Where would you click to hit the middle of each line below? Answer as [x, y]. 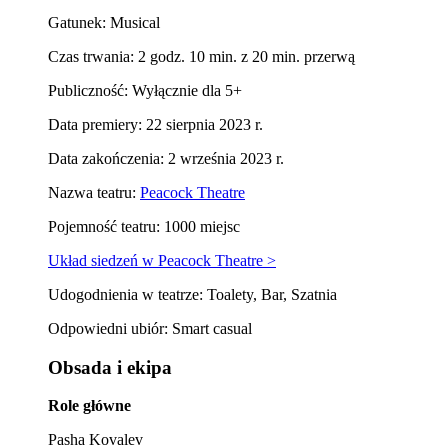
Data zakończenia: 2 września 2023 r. [166, 158]
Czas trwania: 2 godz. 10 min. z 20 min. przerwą [201, 56]
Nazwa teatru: [94, 192]
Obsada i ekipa [110, 367]
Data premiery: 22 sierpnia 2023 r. [155, 124]
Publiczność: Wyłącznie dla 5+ [145, 90]
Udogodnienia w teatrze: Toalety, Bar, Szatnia [192, 294]
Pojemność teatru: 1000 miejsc [144, 226]
